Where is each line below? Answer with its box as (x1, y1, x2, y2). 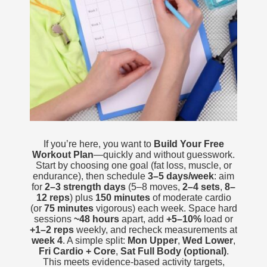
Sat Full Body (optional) (120, 246, 226, 256)
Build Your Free (153, 139, 224, 149)
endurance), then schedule (33, 171, 148, 181)
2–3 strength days (45, 182, 126, 192)
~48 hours (74, 214, 119, 224)
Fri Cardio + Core (38, 246, 116, 256)
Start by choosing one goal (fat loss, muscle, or (35, 160, 232, 170)
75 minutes (44, 203, 94, 213)
